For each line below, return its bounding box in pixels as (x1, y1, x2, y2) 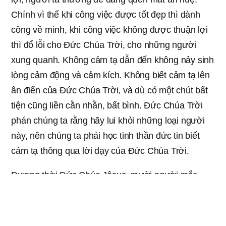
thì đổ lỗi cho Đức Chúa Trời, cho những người (11, 39, 196, 50)
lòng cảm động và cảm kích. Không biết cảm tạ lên (11, 70, 210, 80)
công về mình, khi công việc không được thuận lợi (11, 24, 208, 35)
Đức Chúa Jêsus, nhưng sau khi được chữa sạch (11, 200, 206, 210)
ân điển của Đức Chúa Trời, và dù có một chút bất (11, 85, 208, 95)
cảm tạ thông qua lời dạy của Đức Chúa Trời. (11, 145, 189, 156)
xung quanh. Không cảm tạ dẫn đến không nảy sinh (11, 54, 214, 65)
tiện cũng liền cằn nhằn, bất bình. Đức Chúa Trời (11, 100, 203, 110)
